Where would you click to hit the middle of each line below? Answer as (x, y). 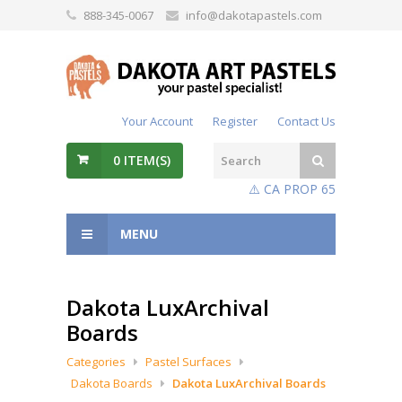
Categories (96, 362)
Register (235, 121)
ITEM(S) (145, 160)
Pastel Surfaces (188, 362)
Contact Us (306, 121)
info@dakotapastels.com (254, 15)
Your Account (157, 121)
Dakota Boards (112, 383)
